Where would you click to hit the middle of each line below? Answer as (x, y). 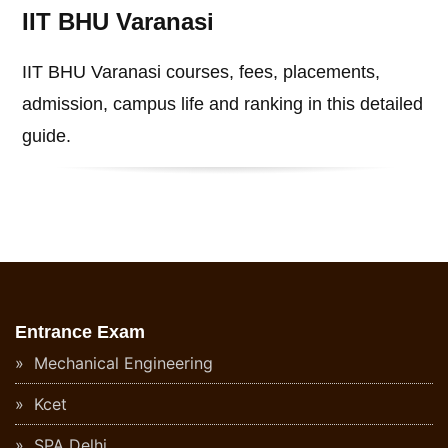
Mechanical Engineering (121, 363)
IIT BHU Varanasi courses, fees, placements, (201, 71)
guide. (47, 135)
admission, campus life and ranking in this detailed (223, 103)
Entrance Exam (80, 332)
